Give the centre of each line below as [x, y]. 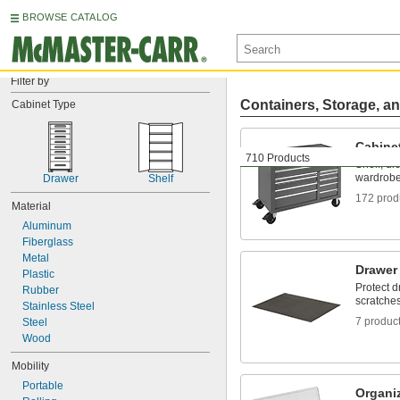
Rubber [41, 290]
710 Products [278, 158]
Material [31, 206]
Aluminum [47, 226]
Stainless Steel [58, 306]
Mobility [30, 366]
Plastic [38, 274]
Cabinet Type [44, 104]
